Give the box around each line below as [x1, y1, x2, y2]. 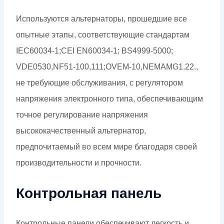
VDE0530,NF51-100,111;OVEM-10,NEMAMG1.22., [16, 62, 198, 71]
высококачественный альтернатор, [16, 126, 146, 135]
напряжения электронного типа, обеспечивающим [16, 94, 203, 103]
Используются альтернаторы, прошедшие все [16, 14, 187, 23]
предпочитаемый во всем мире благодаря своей [16, 142, 197, 151]
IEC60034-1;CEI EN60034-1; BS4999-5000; [16, 46, 173, 55]
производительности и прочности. [16, 158, 141, 167]
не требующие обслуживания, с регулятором [16, 78, 183, 87]
